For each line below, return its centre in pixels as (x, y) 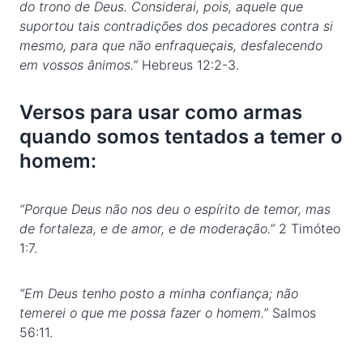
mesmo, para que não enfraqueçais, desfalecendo (171, 45)
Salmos (292, 313)
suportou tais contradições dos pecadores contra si (176, 26)
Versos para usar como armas (161, 112)
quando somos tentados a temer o (181, 137)
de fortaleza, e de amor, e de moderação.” (149, 228)
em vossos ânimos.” (81, 65)
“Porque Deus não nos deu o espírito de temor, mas (175, 209)
